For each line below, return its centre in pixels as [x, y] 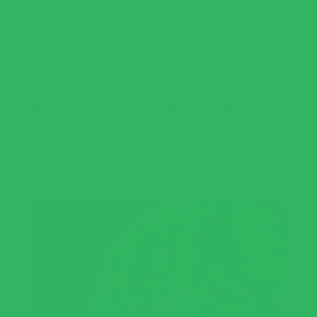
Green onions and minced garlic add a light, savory [148, 91]
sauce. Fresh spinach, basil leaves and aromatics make [157, 57]
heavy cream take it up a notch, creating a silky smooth [157, 125]
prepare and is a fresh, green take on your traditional [151, 40]
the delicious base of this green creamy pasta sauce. [151, 74]
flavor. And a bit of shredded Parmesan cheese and [147, 108]
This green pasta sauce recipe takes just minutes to [149, 23]
